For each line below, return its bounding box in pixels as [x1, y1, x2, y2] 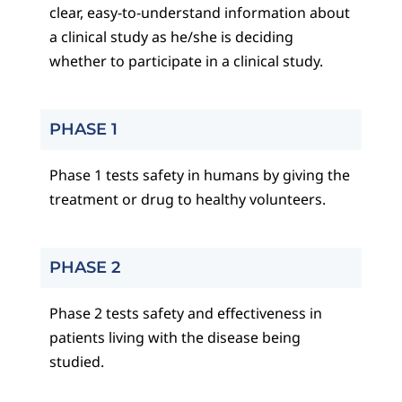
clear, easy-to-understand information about [48, 3, 350, 23]
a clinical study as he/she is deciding [48, 27, 293, 48]
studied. [48, 352, 104, 372]
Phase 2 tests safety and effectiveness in [48, 303, 322, 324]
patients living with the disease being [48, 328, 301, 348]
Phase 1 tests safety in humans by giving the [48, 165, 350, 186]
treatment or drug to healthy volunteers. [48, 189, 326, 210]
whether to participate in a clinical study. [48, 51, 323, 72]
